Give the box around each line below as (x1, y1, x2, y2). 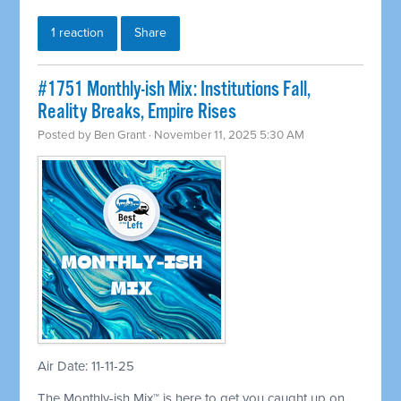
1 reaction (51, 25, 105, 41)
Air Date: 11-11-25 (38, 358, 135, 375)
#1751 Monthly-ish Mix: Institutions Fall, (38, 77, 311, 104)
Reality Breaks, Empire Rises (38, 99, 237, 126)
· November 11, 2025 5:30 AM (146, 128, 305, 143)
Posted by (38, 128, 95, 143)
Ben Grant (94, 128, 147, 143)
